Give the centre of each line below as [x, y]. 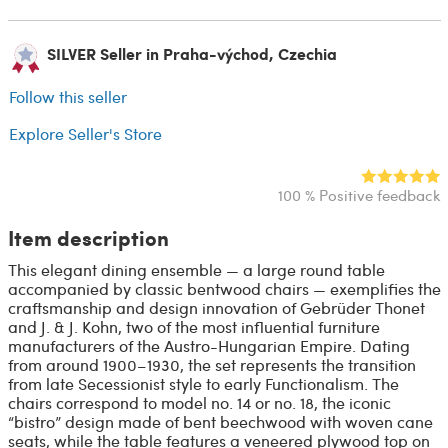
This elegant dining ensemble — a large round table [196, 269]
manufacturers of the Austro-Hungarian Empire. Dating [208, 345]
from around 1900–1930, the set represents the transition [211, 364]
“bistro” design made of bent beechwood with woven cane [220, 421]
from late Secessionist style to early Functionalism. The [203, 383]
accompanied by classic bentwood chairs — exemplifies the [224, 288]
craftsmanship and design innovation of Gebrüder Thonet [216, 307]
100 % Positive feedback [359, 194]
